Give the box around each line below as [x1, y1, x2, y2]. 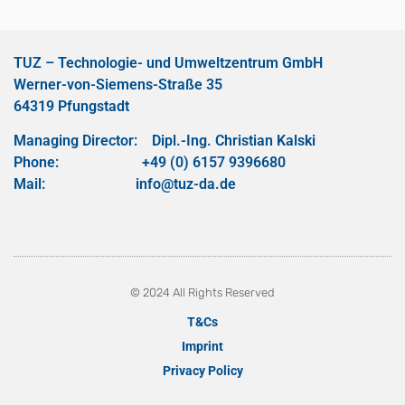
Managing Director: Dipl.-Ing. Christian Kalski [14, 132, 316, 150]
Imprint [182, 338, 223, 353]
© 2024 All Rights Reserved [130, 285, 275, 299]
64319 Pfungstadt [14, 97, 129, 115]
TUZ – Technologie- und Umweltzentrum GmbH [14, 53, 323, 71]
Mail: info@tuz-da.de [14, 175, 236, 193]
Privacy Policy [162, 363, 243, 378]
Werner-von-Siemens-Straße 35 [14, 75, 222, 93]
